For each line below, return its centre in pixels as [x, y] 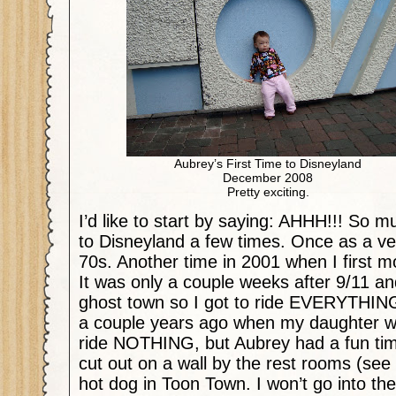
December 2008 [268, 178]
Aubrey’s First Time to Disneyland [268, 164]
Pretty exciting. [268, 192]
